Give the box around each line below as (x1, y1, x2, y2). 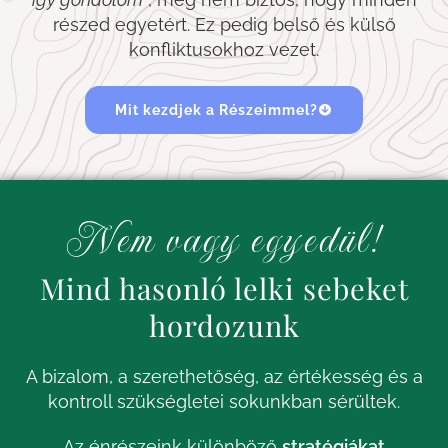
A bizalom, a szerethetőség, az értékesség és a (25, 366, 423, 388)
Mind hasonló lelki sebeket (39, 269, 409, 308)
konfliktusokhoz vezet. (129, 39, 319, 61)
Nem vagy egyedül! (62, 212, 386, 268)
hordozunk (148, 306, 300, 345)
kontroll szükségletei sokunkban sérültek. (48, 391, 400, 413)
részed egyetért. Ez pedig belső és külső (52, 14, 396, 36)
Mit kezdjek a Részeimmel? (115, 102, 318, 119)
